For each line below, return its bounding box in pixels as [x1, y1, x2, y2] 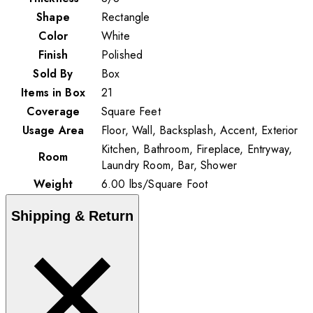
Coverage [26, 103, 80, 119]
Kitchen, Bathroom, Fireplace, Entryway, [101, 140, 293, 157]
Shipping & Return [11, 208, 133, 224]
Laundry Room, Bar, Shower [101, 156, 238, 173]
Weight [34, 175, 73, 192]
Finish [38, 46, 68, 63]
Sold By [33, 65, 73, 82]
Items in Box [21, 84, 85, 101]
